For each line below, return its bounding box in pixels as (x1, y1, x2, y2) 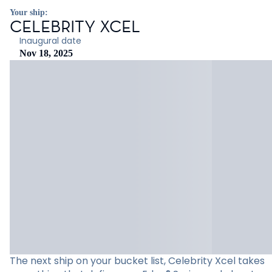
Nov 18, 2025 (19, 48, 73, 58)
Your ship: (10, 8, 48, 17)
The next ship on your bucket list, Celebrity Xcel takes (10, 254, 265, 268)
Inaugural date (19, 35, 81, 47)
